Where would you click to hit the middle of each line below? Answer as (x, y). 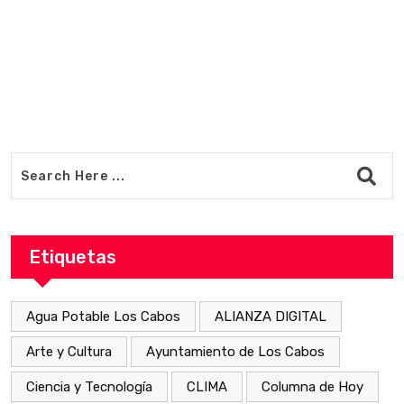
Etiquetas (73, 257)
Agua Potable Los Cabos (103, 317)
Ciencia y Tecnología (89, 387)
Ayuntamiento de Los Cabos (235, 352)
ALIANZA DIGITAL (271, 317)
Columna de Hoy (312, 387)
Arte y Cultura (69, 352)
